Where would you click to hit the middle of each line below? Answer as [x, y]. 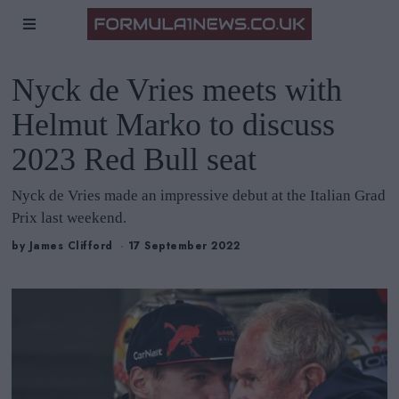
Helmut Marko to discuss [174, 125]
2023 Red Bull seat [134, 159]
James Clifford [71, 246]
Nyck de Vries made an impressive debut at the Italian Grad [199, 195]
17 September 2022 [184, 246]
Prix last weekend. [69, 218]
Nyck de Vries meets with [177, 90]
